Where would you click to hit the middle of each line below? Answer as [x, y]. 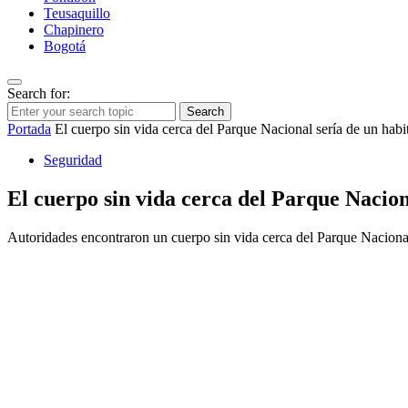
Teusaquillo [77, 13]
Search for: [39, 93]
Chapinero [74, 29]
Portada [29, 128]
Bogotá [65, 46]
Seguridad [73, 159]
